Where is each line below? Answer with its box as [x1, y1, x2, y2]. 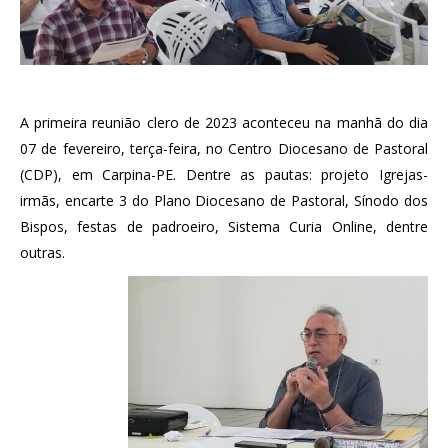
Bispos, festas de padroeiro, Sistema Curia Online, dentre [20, 216, 428, 236]
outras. [20, 242, 65, 262]
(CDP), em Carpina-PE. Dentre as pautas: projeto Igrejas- [20, 164, 428, 184]
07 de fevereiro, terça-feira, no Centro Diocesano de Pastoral [20, 138, 428, 158]
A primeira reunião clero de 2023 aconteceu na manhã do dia [20, 112, 428, 132]
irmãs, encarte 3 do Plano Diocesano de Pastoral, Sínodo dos [20, 190, 428, 210]
